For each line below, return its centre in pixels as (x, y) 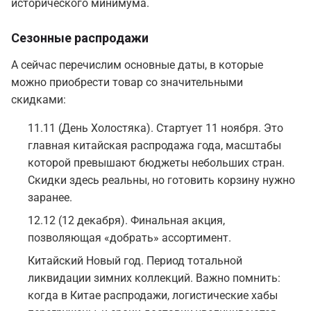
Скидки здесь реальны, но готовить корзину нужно (161, 180)
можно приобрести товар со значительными (127, 83)
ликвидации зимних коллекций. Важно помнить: (154, 278)
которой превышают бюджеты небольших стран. (156, 163)
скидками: (39, 100)
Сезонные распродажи (80, 38)
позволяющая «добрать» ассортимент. (129, 238)
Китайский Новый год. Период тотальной (135, 261)
